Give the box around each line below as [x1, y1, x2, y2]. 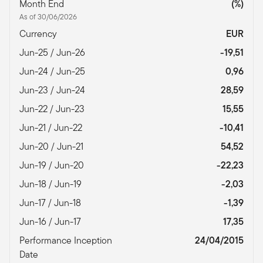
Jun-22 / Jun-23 [19, 102, 87, 116]
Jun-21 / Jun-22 [19, 120, 85, 134]
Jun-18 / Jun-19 [19, 177, 84, 191]
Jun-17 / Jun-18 [19, 195, 83, 210]
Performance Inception [19, 233, 112, 247]
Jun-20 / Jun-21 [19, 139, 86, 153]
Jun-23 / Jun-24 [19, 83, 87, 97]
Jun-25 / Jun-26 [19, 45, 87, 59]
